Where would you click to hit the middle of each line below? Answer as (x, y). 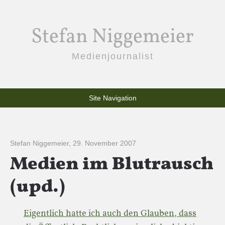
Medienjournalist (113, 56)
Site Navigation (113, 98)
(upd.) (38, 187)
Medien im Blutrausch (112, 165)
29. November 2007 (104, 143)
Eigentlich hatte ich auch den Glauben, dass (110, 214)
